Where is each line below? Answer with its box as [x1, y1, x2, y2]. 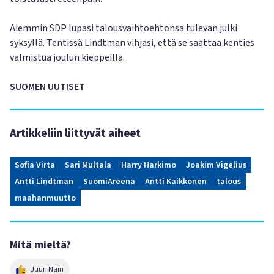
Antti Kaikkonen [145, 176, 207, 188]
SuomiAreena [83, 176, 135, 188]
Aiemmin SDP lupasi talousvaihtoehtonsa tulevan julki [10, 21, 237, 35]
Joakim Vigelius [186, 159, 246, 171]
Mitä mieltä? [10, 237, 71, 253]
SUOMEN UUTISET [10, 80, 85, 94]
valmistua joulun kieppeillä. [10, 51, 125, 64]
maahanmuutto [15, 192, 76, 204]
